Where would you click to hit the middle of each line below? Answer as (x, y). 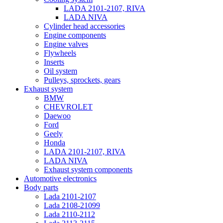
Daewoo (57, 115)
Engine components (75, 35)
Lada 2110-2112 (69, 214)
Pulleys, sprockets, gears (82, 80)
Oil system (60, 71)
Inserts (54, 62)
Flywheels (60, 53)
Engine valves (66, 44)
